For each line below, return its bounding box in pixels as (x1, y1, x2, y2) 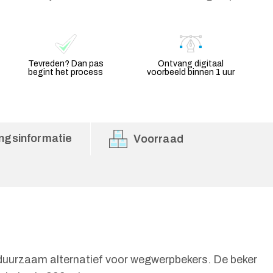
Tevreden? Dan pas (27, 59, 104, 68)
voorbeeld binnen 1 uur (147, 68, 235, 77)
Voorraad (133, 133, 183, 145)
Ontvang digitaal (158, 59, 224, 68)
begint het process (28, 68, 104, 77)
